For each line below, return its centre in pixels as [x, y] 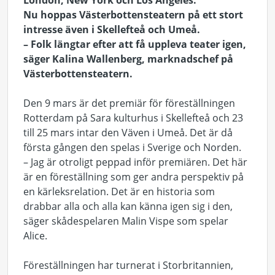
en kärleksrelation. [67, 192]
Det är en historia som [163, 192]
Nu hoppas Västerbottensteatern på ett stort [133, 15]
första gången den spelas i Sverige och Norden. [132, 147]
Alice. [35, 236]
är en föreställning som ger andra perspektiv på [134, 177]
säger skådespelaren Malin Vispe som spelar [126, 221]
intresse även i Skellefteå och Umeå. [113, 29]
